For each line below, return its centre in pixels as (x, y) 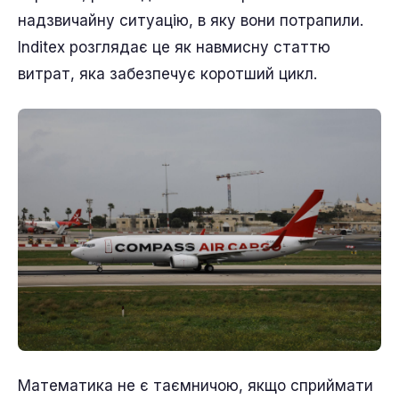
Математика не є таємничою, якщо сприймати (195, 385)
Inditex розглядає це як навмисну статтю (174, 47)
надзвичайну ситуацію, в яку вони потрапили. (191, 20)
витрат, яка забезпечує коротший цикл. (167, 74)
